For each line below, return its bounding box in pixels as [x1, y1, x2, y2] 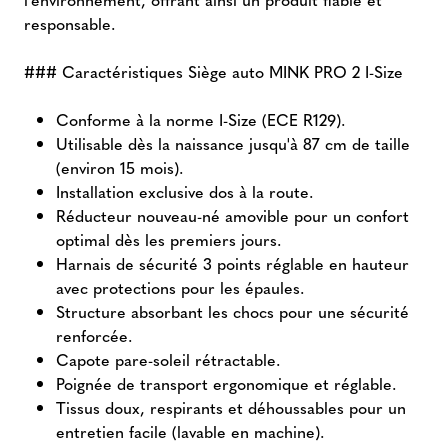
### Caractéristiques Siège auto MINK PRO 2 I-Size [24, 59, 403, 83]
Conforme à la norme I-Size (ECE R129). [56, 107, 346, 131]
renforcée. [56, 323, 133, 347]
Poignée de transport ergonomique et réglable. [56, 371, 397, 395]
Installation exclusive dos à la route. [56, 179, 314, 203]
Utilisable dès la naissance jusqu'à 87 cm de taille [56, 131, 410, 155]
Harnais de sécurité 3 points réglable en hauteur [56, 251, 409, 275]
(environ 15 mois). [56, 155, 184, 179]
